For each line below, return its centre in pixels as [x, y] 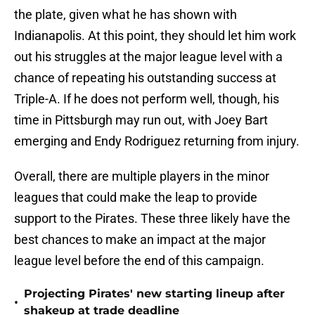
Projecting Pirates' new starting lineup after [154, 294]
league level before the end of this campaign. [139, 261]
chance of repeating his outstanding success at [145, 78]
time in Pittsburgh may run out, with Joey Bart [141, 120]
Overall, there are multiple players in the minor [142, 176]
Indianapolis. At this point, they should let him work [155, 36]
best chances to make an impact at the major [140, 240]
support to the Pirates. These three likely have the [152, 219]
